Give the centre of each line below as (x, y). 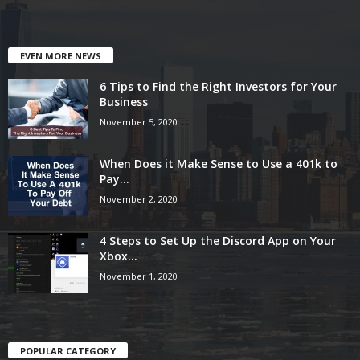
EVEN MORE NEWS (61, 55)
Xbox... (119, 256)
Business (124, 101)
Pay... (115, 178)
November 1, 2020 (139, 276)
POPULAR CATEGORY (68, 350)
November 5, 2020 (139, 121)
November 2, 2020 (139, 198)
